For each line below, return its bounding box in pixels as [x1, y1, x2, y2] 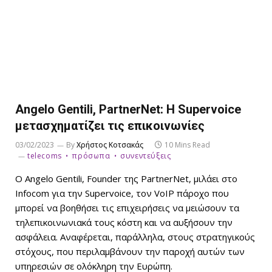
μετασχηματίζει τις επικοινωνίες [15, 118, 205, 134]
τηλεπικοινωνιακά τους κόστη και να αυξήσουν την [15, 216, 233, 229]
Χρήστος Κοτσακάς [76, 140, 143, 151]
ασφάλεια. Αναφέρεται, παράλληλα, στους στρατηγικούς [15, 231, 255, 243]
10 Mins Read [165, 140, 210, 151]
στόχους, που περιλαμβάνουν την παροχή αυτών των [15, 245, 245, 258]
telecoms [27, 151, 62, 161]
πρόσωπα [72, 151, 110, 161]
